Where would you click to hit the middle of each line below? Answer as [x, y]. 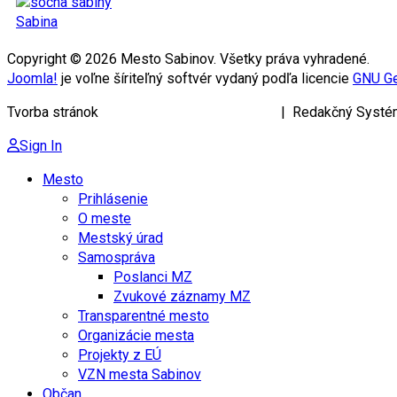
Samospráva [117, 257]
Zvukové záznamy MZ [182, 296]
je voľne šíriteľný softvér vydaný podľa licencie [205, 78]
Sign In [41, 146]
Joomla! [32, 78]
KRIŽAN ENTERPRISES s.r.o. [190, 112]
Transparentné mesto [144, 316]
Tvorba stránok [54, 112]
